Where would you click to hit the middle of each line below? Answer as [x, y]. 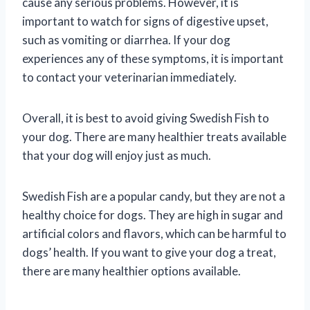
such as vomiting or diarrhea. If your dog [126, 39]
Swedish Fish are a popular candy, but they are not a [154, 196]
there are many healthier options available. [131, 271]
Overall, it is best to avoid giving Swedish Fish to [146, 118]
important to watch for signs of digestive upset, [145, 21]
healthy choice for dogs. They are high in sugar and [153, 215]
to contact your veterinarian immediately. [129, 77]
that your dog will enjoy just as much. [117, 155]
